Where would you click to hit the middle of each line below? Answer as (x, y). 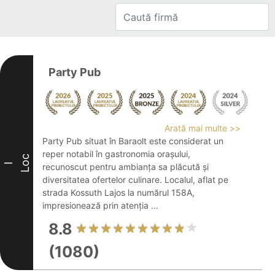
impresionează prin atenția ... (100, 205)
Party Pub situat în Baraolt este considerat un (133, 141)
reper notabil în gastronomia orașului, (116, 154)
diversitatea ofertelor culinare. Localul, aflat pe (135, 180)
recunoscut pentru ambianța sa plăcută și (126, 167)
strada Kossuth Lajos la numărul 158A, (118, 192)
